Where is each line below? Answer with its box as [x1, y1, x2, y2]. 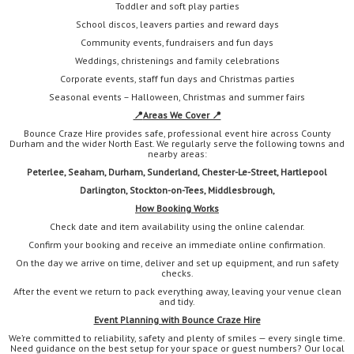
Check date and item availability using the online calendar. [49, 220, 305, 233]
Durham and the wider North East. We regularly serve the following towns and [9, 137, 345, 150]
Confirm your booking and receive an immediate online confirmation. [28, 239, 326, 251]
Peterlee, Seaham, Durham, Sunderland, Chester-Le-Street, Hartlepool [27, 166, 327, 179]
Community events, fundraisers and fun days [81, 36, 273, 49]
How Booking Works [135, 202, 219, 215]
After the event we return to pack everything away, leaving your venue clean [13, 285, 341, 298]
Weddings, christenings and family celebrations [74, 55, 280, 67]
